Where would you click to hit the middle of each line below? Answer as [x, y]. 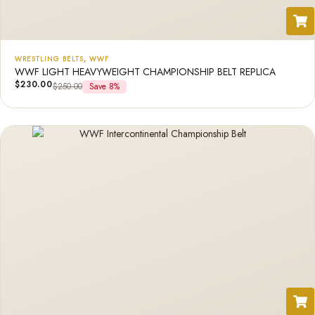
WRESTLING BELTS [49, 59]
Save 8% [104, 86]
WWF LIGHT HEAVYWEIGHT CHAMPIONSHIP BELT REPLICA [145, 72]
